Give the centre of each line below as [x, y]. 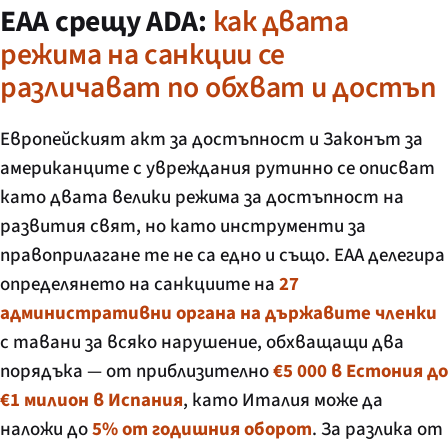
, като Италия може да [283, 400]
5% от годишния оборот [202, 429]
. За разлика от [377, 429]
